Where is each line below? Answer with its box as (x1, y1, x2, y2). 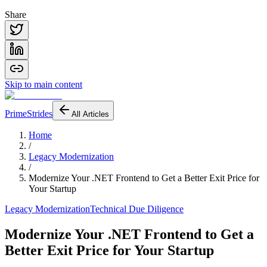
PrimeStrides (5, 108, 52, 119)
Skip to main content (5, 79, 82, 89)
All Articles (72, 110, 109, 119)
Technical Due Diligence (90, 204, 184, 214)
